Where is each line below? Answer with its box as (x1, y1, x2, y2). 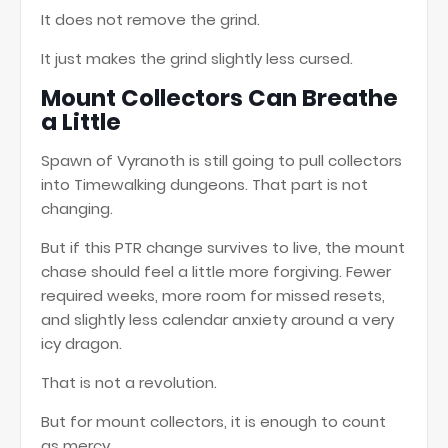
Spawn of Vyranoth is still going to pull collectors (41, 150, 402, 171)
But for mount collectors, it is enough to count (41, 411, 386, 432)
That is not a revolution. (41, 372, 217, 393)
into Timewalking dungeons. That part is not (41, 174, 368, 195)
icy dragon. (41, 333, 122, 354)
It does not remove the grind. (41, 9, 260, 30)
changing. (41, 198, 113, 219)
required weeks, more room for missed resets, (41, 285, 385, 306)
